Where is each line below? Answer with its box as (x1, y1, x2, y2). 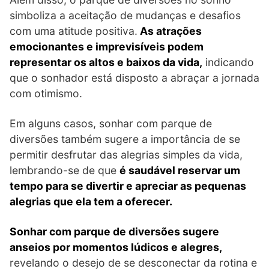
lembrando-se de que (10, 163, 119, 177)
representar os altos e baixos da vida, (10, 55, 202, 68)
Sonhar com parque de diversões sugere (10, 225, 219, 238)
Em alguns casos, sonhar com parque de (10, 116, 212, 130)
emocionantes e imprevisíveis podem (10, 40, 204, 53)
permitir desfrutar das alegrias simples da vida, (10, 148, 243, 161)
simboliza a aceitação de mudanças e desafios (10, 8, 241, 22)
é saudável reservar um (119, 163, 240, 177)
